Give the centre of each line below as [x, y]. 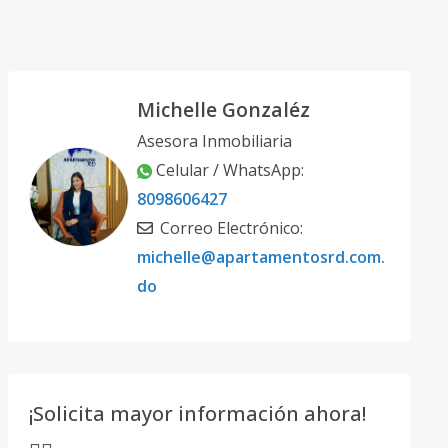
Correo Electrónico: [229, 228]
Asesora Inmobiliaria [214, 141]
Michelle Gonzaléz [223, 109]
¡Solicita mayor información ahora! [197, 413]
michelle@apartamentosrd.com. [260, 257]
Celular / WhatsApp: [229, 170]
